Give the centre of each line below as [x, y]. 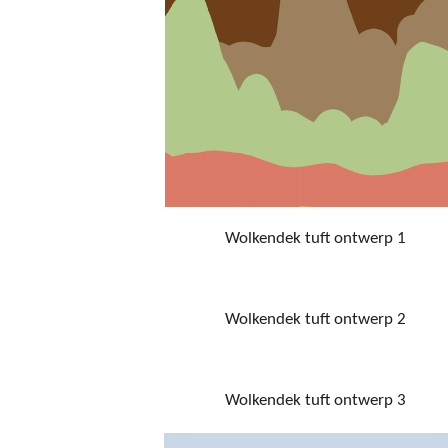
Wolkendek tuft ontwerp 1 [315, 238]
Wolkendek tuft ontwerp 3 [315, 400]
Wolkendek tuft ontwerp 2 [315, 319]
